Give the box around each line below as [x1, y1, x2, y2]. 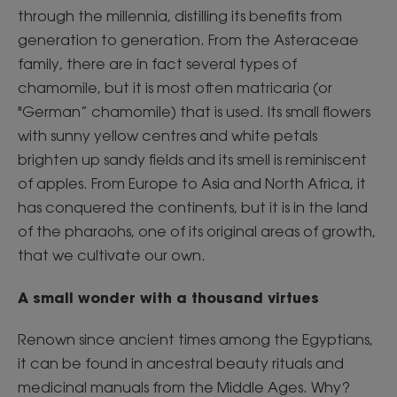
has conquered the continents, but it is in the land [18, 198, 368, 217]
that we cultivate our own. [18, 246, 206, 265]
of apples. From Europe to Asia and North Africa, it [18, 175, 366, 193]
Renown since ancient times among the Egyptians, [18, 331, 373, 349]
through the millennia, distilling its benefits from [18, 7, 342, 26]
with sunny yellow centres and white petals [18, 127, 317, 145]
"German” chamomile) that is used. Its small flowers [18, 103, 370, 121]
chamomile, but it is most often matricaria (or [18, 79, 332, 97]
